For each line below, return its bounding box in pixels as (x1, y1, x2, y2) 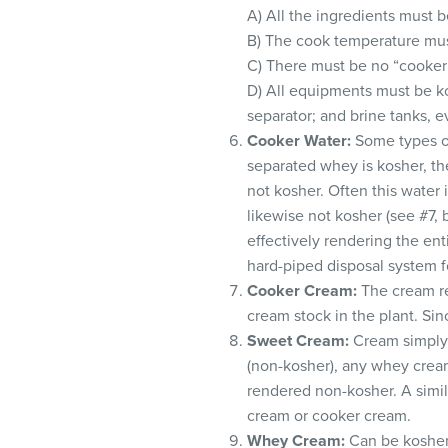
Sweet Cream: (247, 331, 349, 351)
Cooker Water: (247, 131, 351, 151)
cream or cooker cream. (247, 406, 411, 426)
